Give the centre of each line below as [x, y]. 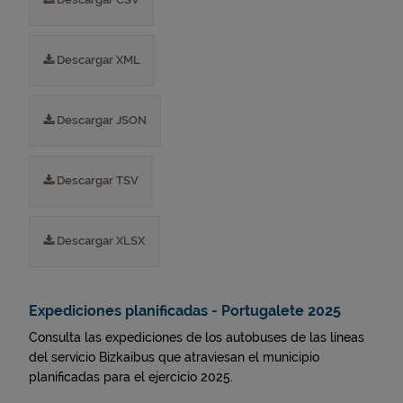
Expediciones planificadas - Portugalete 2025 [185, 311]
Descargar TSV [96, 180]
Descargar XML [97, 60]
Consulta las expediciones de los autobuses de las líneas [197, 337]
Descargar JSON [100, 120]
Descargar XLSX [99, 241]
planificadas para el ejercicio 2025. [131, 377]
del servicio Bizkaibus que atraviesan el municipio [174, 357]
